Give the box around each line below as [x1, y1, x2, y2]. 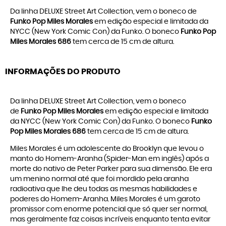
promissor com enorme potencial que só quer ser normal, [10, 206, 207, 213]
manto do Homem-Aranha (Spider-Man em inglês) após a [10, 155, 209, 163]
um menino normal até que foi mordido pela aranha [10, 176, 189, 183]
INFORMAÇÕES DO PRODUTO [5, 68, 121, 76]
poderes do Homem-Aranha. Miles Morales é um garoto [10, 196, 200, 203]
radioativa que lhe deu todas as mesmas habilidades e [10, 186, 197, 193]
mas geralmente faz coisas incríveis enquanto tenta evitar [10, 216, 210, 223]
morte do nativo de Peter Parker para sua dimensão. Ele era [10, 165, 212, 173]
